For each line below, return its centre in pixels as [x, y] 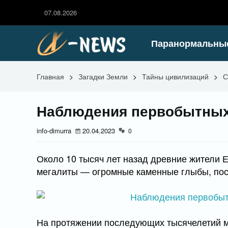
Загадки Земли [103, 76]
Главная [50, 76]
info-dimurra [54, 131]
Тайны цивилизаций [175, 76]
